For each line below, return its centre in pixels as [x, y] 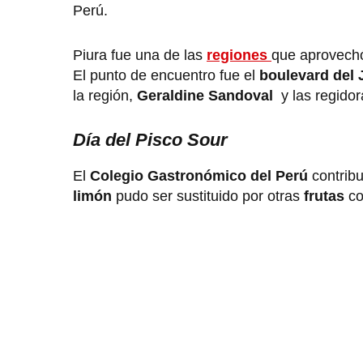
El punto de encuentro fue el [164, 76]
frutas [326, 196]
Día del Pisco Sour [153, 140]
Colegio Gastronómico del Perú [199, 176]
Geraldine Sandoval [205, 96]
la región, [105, 96]
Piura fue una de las [140, 56]
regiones [239, 56]
